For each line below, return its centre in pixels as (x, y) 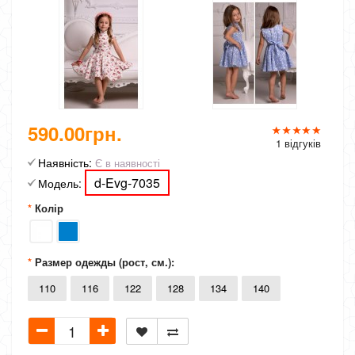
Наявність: (65, 162)
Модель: (60, 183)
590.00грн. (75, 133)
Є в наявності (126, 163)
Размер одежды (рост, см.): (105, 262)
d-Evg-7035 (127, 183)
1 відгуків (298, 143)
